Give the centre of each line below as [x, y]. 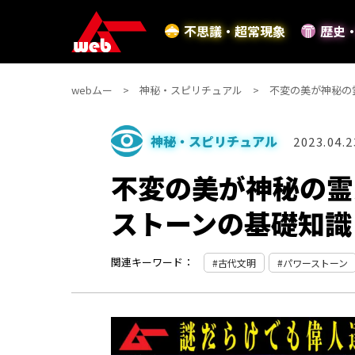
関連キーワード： [152, 262]
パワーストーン [315, 262]
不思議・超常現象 [234, 31]
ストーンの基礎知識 [231, 223]
